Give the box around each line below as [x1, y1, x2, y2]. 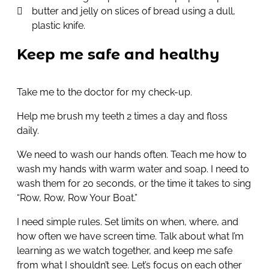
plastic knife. [32, 20, 85, 32]
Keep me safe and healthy [17, 46, 219, 64]
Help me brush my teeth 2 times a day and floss [17, 110, 228, 122]
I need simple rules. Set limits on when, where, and [17, 216, 238, 228]
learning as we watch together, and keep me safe [17, 245, 232, 257]
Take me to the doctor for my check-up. [17, 86, 192, 98]
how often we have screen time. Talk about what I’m [17, 231, 244, 243]
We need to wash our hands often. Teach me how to [17, 149, 247, 161]
